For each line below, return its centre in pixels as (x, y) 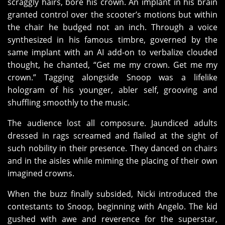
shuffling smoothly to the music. (69, 103)
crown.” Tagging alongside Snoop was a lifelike (113, 78)
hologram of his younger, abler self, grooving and (113, 90)
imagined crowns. (41, 174)
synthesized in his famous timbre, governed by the (113, 40)
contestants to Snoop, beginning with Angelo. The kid (113, 207)
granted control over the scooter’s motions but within (113, 15)
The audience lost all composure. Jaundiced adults (113, 123)
